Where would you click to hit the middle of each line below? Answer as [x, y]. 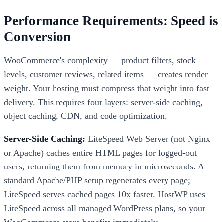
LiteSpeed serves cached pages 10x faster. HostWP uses [105, 194]
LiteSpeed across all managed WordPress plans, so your [105, 208]
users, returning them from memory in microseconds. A [104, 166]
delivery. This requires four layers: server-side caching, [103, 102]
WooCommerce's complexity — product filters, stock [100, 60]
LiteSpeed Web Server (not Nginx [148, 139]
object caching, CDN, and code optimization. [85, 116]
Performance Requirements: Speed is [111, 21]
